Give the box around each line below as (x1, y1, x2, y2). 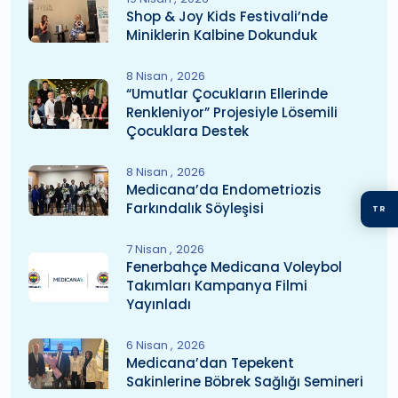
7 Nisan (126, 240, 170, 258)
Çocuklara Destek (126, 121, 249, 140)
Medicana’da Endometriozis (126, 179, 322, 199)
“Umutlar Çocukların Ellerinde (126, 84, 328, 103)
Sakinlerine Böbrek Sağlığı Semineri (126, 371, 363, 391)
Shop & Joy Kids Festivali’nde (126, 6, 328, 26)
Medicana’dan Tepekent (126, 353, 294, 372)
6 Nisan (126, 336, 171, 354)
